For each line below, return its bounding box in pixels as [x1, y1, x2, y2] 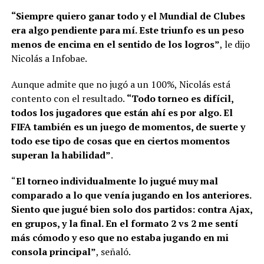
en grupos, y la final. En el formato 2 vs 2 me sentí [11, 216, 238, 230]
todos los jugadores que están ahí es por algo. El [11, 105, 233, 119]
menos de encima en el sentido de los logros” [11, 37, 220, 51]
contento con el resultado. [11, 91, 125, 105]
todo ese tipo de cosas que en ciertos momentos [11, 134, 230, 147]
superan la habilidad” [11, 148, 111, 161]
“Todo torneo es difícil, [124, 91, 233, 105]
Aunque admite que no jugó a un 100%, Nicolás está [11, 77, 230, 91]
